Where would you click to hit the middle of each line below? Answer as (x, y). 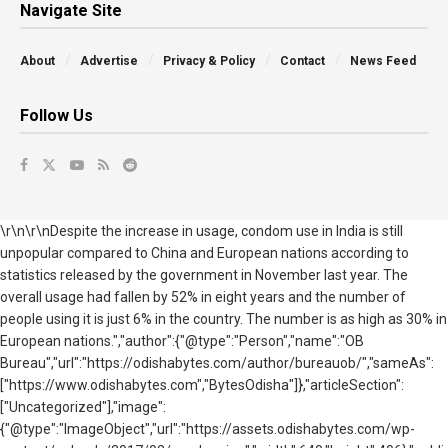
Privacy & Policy (209, 61)
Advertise (109, 61)
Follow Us (56, 116)
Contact (302, 61)
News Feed (383, 61)
